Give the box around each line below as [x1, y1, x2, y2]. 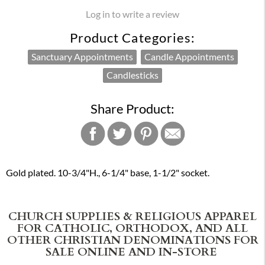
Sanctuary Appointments [31, 51, 133, 63]
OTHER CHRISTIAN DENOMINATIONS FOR [7, 230, 258, 247]
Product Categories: [69, 31, 196, 46]
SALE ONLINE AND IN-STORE [45, 242, 220, 259]
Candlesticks [106, 70, 159, 81]
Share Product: [91, 102, 174, 117]
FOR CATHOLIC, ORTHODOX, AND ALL [17, 218, 248, 235]
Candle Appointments [144, 51, 234, 63]
